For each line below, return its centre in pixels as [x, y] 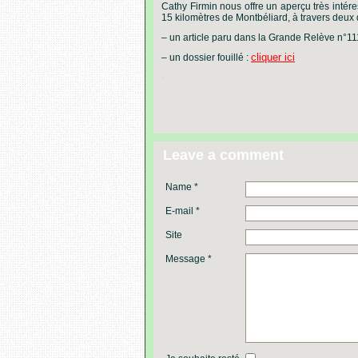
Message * [189, 259]
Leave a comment [223, 155]
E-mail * [183, 211]
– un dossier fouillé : [206, 58]
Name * [182, 187]
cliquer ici [273, 57]
